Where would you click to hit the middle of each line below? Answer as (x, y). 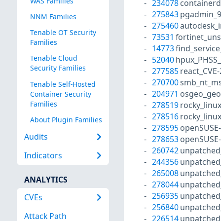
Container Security (60, 94)
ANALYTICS (46, 179)
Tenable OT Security (63, 33)
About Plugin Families (66, 119)
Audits (36, 137)
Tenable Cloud (54, 58)
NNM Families (53, 17)
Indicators (43, 156)
